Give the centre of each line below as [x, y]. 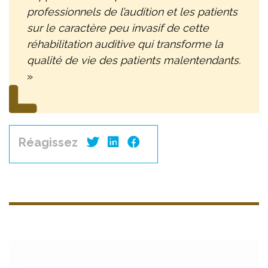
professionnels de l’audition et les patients [132, 11]
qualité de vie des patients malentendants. [134, 60]
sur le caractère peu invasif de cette [118, 28]
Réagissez [48, 142]
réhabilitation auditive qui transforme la [125, 44]
